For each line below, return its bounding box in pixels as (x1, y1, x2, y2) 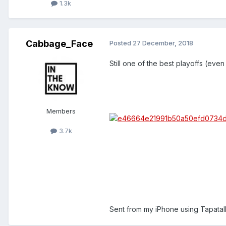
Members (46, 107, 76, 116)
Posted (109, 39, 133, 47)
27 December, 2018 (133, 39, 193, 47)
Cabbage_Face (25, 38, 93, 49)
